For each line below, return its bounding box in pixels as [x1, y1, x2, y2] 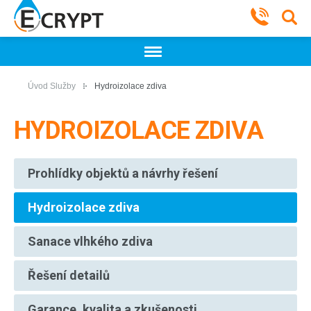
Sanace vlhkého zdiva [28, 234, 153, 249]
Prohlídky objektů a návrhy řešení [28, 166, 218, 180]
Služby [50, 81, 78, 91]
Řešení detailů [28, 268, 110, 283]
